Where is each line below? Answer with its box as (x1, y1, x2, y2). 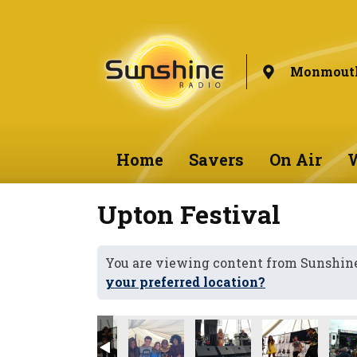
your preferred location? (105, 273, 265, 290)
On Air (269, 149, 322, 170)
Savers (188, 149, 244, 170)
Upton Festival (97, 197, 280, 231)
